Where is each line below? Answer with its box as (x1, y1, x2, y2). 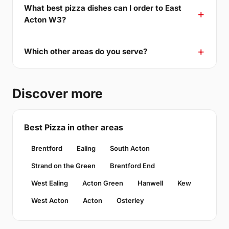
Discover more (12, 86, 103, 102)
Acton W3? (24, 15, 66, 25)
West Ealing (31, 179, 68, 188)
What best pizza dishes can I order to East (24, 3, 181, 13)
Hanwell (138, 179, 163, 188)
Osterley (117, 196, 144, 205)
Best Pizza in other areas (24, 122, 123, 133)
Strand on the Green (31, 162, 96, 170)
